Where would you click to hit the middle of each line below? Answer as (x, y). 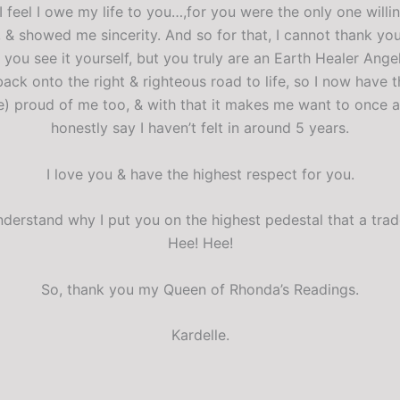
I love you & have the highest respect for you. (200, 174)
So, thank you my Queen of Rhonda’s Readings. (200, 289)
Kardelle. (200, 335)
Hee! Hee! (200, 243)
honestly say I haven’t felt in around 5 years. (200, 128)
